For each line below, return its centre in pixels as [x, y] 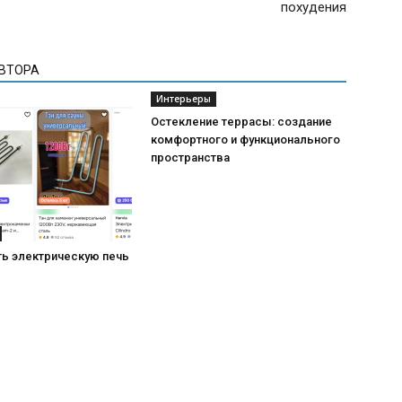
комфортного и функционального [245, 140]
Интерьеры [184, 99]
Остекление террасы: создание [241, 122]
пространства [190, 157]
